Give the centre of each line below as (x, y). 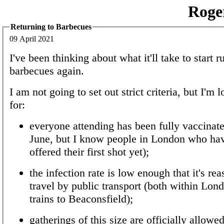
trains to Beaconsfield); (81, 198)
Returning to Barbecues (51, 27)
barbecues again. (47, 70)
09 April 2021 (32, 38)
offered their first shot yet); (89, 151)
